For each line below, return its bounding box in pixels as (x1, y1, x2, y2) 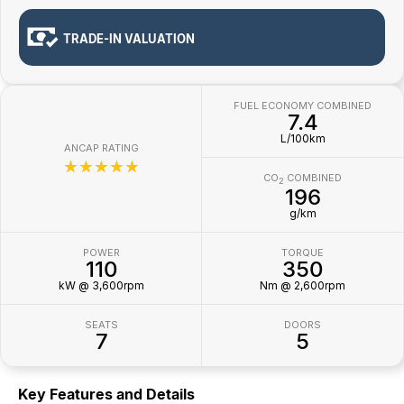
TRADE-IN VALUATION (63, 31, 195, 46)
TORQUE (281, 245, 324, 259)
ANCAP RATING (64, 142, 139, 155)
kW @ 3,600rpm (59, 278, 144, 292)
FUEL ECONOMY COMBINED (234, 99, 372, 113)
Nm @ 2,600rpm (260, 278, 345, 292)
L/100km (280, 132, 326, 146)
